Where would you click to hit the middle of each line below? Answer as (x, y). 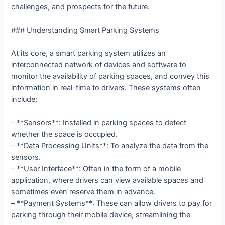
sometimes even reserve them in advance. (83, 192)
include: (24, 100)
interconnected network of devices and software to (99, 65)
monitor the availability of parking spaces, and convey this (110, 77)
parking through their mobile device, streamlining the (101, 215)
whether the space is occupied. (65, 134)
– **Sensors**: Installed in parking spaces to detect (99, 123)
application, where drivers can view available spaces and (107, 181)
